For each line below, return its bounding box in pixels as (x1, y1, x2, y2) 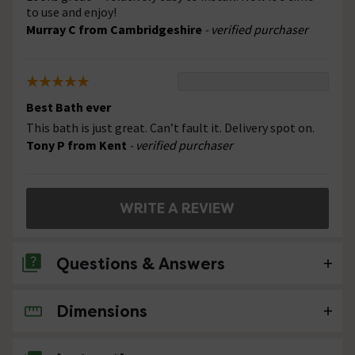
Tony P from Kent (26, 137, 129, 154)
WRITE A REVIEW (120, 199, 235, 218)
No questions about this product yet (26, 303, 235, 319)
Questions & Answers (56, 254, 225, 275)
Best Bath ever (26, 99, 111, 116)
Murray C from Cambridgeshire (26, 21, 204, 38)
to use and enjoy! (26, 4, 116, 21)
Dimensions (56, 301, 147, 323)
